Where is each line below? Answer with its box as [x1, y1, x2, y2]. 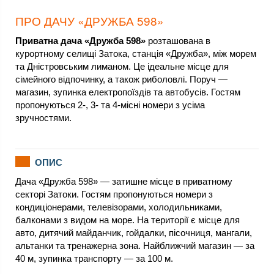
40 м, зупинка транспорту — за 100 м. [15, 253, 173, 264]
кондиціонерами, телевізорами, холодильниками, [15, 201, 222, 212]
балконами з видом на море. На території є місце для [15, 214, 240, 225]
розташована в [146, 35, 210, 46]
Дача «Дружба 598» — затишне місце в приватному [15, 176, 232, 187]
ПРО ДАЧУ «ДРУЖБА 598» [15, 12, 164, 29]
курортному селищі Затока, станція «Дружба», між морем [15, 48, 256, 59]
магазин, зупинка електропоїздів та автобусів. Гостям [15, 86, 240, 97]
